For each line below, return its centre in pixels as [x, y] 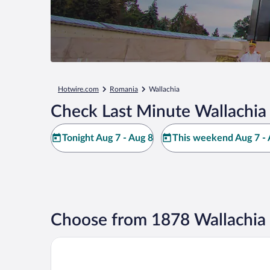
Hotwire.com [78, 89]
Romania [124, 89]
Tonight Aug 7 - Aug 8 [108, 138]
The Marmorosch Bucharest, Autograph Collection [156, 242]
